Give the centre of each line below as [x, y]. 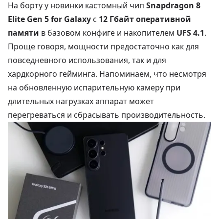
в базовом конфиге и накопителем [108, 33]
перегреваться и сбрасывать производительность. [107, 115]
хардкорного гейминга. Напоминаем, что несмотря [107, 74]
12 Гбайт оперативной [145, 19]
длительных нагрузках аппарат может [81, 101]
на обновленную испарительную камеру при [94, 87]
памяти [23, 33]
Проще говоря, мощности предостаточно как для [103, 46]
